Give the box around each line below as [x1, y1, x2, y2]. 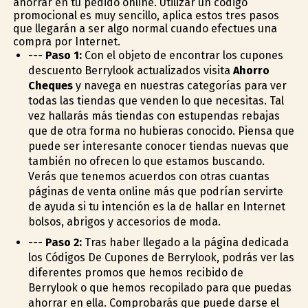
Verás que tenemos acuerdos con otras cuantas [27, 169, 269, 183]
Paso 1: [45, 48, 82, 62]
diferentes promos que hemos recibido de [27, 265, 243, 279]
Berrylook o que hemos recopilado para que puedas [27, 280, 291, 294]
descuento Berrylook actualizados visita [27, 63, 233, 77]
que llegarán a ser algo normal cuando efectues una [12, 21, 277, 35]
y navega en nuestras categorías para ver [72, 78, 287, 92]
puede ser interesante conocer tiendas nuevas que [27, 139, 289, 153]
